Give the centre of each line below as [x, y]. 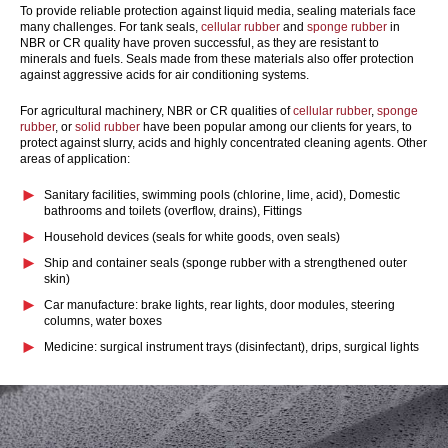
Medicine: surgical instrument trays [139, 346]
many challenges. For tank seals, [110, 26]
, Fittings [279, 210]
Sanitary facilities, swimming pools [138, 194]
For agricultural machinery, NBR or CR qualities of [156, 110]
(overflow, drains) [210, 210]
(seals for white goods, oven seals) [246, 236]
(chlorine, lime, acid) [288, 194]
